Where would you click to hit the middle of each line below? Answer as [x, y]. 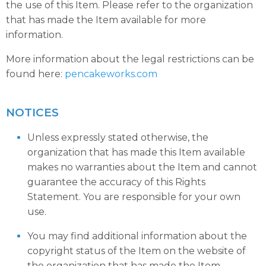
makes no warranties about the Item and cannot [142, 167]
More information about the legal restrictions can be [130, 59]
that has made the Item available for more [106, 20]
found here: [35, 74]
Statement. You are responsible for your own [134, 197]
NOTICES [32, 113]
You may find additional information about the [137, 236]
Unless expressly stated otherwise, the [118, 137]
